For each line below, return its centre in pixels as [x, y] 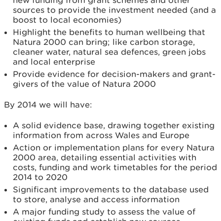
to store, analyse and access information [96, 199]
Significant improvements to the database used [111, 189]
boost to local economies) [67, 19]
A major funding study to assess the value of [104, 211]
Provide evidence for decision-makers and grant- [114, 74]
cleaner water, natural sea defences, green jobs [109, 52]
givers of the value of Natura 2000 [84, 84]
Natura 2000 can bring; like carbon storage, [104, 42]
